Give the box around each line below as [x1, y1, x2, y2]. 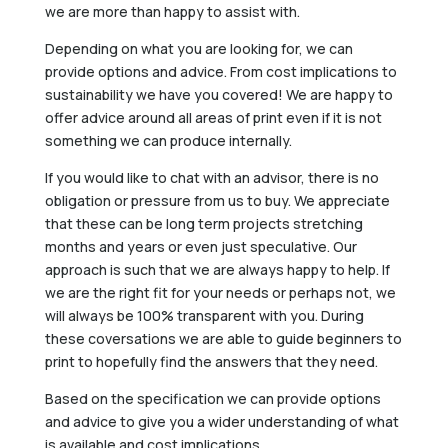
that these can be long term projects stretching [44, 213, 363, 233]
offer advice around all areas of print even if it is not [44, 107, 382, 127]
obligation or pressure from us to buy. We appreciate [44, 190, 390, 210]
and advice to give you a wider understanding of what [44, 411, 399, 431]
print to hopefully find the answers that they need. [44, 351, 378, 371]
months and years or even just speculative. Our [44, 236, 357, 256]
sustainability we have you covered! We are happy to [44, 84, 393, 104]
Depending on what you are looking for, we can [44, 38, 353, 58]
